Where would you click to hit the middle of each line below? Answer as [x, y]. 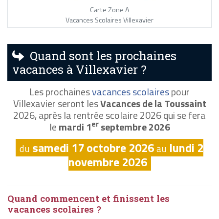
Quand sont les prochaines [100, 55]
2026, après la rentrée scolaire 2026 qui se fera [109, 115]
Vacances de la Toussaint [153, 103]
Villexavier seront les [56, 103]
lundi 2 [186, 147]
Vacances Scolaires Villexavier [109, 20]
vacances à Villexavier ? [79, 69]
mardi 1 [75, 127]
